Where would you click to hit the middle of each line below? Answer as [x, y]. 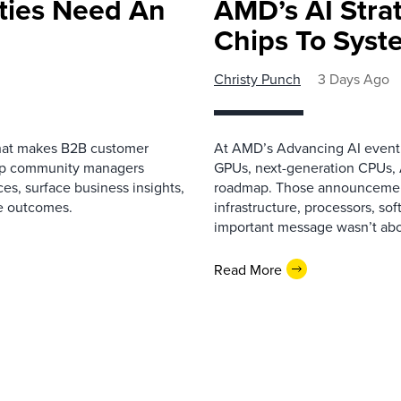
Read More [248, 269]
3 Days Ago [354, 79]
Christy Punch [257, 79]
